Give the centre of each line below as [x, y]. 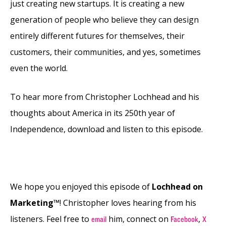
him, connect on [138, 219]
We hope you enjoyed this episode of [81, 186]
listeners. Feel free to [51, 219]
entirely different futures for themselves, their [97, 36]
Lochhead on [177, 186]
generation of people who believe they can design [104, 19]
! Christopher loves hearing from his [128, 203]
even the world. [39, 68]
